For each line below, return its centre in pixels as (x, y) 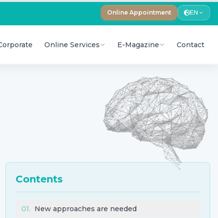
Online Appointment (139, 12)
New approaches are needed (85, 209)
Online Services (72, 45)
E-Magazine (138, 45)
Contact (191, 45)
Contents (39, 179)
